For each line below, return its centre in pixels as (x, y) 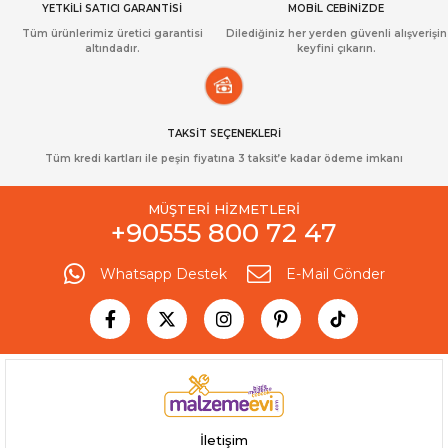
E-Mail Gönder (335, 274)
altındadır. (112, 49)
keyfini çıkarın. (336, 49)
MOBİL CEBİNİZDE (336, 9)
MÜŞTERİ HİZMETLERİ (224, 209)
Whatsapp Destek (163, 274)
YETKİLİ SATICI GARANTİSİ (112, 9)
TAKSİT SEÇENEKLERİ (224, 134)
